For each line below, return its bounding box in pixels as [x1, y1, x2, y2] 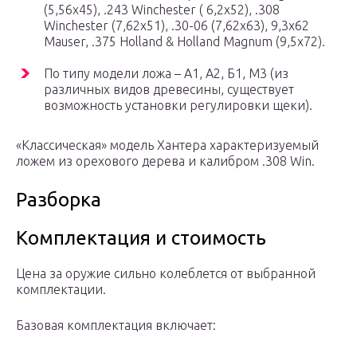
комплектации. [16, 282, 106, 297]
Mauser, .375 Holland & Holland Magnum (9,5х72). [44, 34, 325, 49]
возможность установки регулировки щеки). [44, 98, 312, 113]
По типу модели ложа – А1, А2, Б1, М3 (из [44, 66, 288, 81]
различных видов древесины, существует [44, 82, 294, 97]
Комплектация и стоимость [16, 227, 266, 249]
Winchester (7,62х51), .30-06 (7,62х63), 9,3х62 [44, 18, 309, 33]
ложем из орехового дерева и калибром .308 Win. [16, 154, 315, 169]
